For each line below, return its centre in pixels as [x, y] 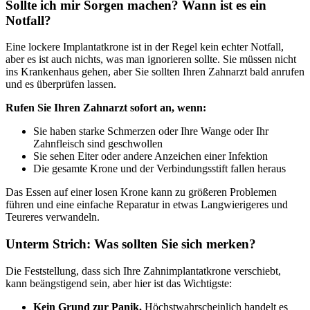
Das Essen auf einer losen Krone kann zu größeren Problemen [141, 192]
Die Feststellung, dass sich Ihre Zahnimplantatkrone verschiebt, [143, 271]
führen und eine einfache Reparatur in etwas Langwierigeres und [147, 205]
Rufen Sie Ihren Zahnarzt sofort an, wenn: [106, 108]
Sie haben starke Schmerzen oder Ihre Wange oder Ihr [151, 131]
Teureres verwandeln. [53, 217]
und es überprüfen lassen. [61, 84]
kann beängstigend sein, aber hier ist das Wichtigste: [119, 283]
